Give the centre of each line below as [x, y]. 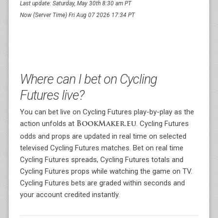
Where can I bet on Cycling [88, 79]
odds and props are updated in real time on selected [103, 136]
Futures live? [52, 95]
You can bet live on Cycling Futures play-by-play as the [107, 112]
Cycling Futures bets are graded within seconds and [102, 183]
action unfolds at [48, 124]
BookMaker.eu [106, 124]
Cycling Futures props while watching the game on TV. [106, 171]
